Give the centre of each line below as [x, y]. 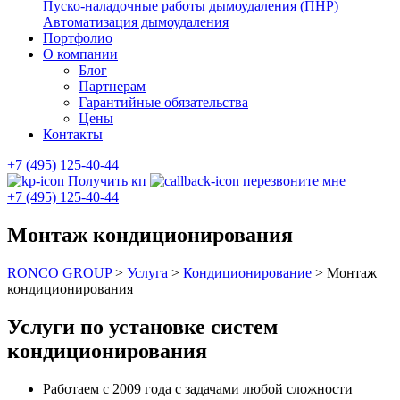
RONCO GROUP [59, 272]
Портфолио [78, 38]
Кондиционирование [247, 272]
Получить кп [105, 181]
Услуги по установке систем [142, 326]
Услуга [147, 272]
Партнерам [112, 86]
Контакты [73, 134]
